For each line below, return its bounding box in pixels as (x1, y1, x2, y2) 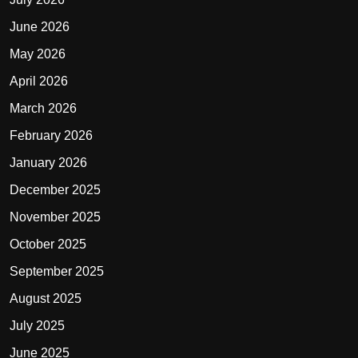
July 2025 (10, 318, 65, 332)
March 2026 (10, 101, 77, 115)
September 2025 (10, 264, 104, 278)
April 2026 (10, 74, 68, 88)
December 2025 (10, 182, 101, 197)
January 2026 (10, 155, 87, 169)
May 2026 (10, 46, 66, 61)
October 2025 (10, 237, 86, 251)
